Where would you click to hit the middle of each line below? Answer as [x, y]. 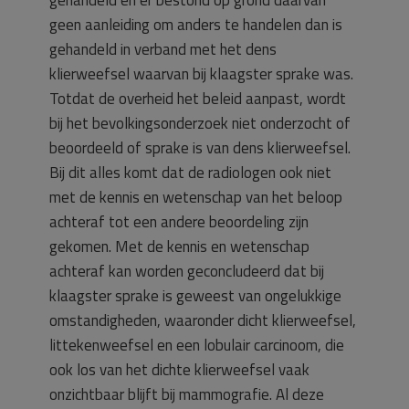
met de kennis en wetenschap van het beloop [196, 197]
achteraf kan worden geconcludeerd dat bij [187, 271]
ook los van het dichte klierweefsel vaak [179, 370]
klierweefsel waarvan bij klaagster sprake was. [201, 74]
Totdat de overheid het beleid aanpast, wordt [198, 99]
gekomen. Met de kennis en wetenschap [179, 246]
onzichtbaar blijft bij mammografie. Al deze [187, 394]
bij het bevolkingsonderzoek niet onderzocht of [200, 123]
